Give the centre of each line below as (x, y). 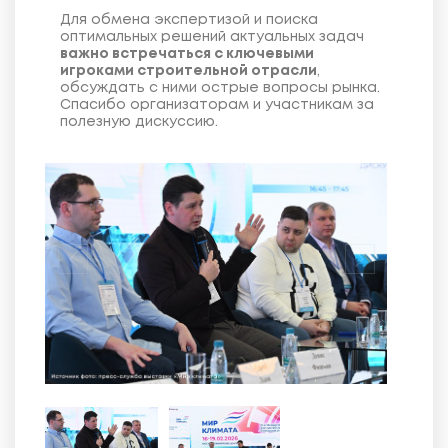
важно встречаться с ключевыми (187, 53)
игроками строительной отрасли (188, 70)
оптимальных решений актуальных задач (212, 36)
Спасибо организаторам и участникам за (217, 104)
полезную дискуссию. (139, 121)
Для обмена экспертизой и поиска (189, 19)
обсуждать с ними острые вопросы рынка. (220, 87)
